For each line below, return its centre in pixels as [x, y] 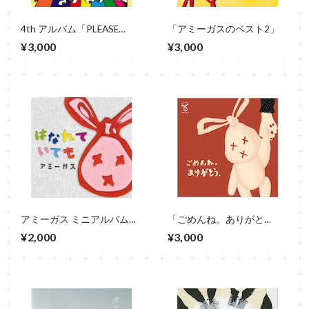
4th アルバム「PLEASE [70, 29]
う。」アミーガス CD [213, 231]
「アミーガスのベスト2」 [223, 29]
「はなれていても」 [64, 231]
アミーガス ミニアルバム [75, 220]
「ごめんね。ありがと [216, 220]
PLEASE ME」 [50, 40]
